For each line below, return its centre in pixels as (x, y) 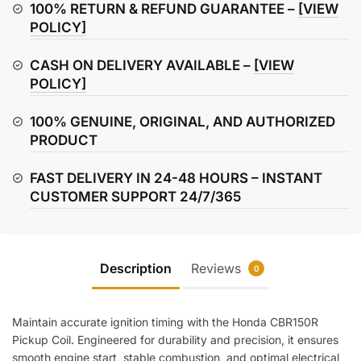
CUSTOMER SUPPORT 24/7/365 (135, 196)
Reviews (218, 269)
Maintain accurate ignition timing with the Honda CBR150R (165, 322)
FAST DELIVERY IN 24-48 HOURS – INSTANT (176, 178)
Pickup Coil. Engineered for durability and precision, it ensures (175, 340)
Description (136, 269)
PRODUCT (64, 140)
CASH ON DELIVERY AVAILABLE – (142, 65)
